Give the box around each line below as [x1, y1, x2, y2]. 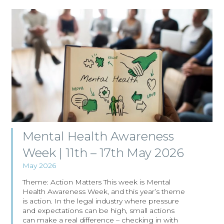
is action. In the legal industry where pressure [22, 196, 179, 206]
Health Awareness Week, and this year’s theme [22, 187, 185, 196]
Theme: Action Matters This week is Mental [22, 177, 170, 187]
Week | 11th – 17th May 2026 [22, 145, 184, 160]
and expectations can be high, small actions [22, 206, 174, 215]
